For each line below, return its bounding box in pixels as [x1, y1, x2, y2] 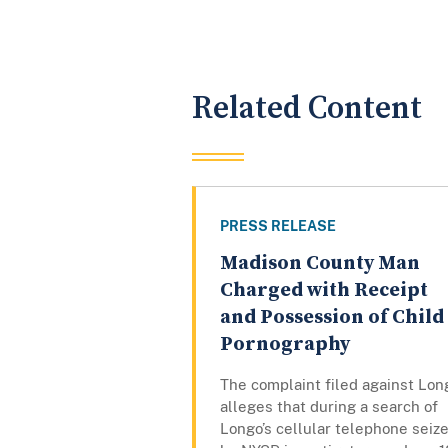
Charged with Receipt [220, 278, 428, 304]
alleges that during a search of [220, 398, 438, 416]
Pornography [220, 332, 350, 358]
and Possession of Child [220, 305, 444, 331]
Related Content [192, 88, 422, 128]
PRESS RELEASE [220, 218, 336, 235]
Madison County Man [220, 251, 420, 277]
